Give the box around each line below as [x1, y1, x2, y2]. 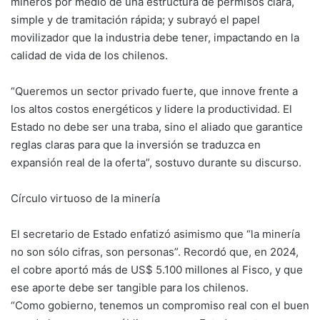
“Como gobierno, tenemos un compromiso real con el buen [11, 298, 309, 312]
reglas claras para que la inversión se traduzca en [11, 137, 261, 151]
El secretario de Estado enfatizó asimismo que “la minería [11, 226, 300, 241]
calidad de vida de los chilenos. [11, 48, 168, 62]
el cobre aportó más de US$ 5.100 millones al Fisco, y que [11, 262, 303, 276]
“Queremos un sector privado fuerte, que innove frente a [11, 84, 298, 98]
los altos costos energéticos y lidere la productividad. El [11, 101, 292, 116]
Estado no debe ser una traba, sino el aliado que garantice [11, 119, 303, 134]
